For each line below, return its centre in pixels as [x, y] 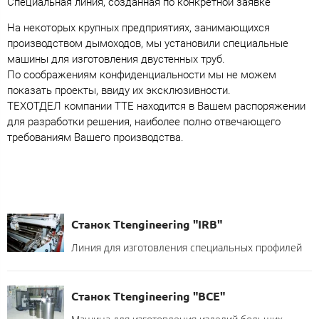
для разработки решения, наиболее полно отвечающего [144, 121]
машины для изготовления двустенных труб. [116, 59]
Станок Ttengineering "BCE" [148, 296]
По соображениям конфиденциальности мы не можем [142, 74]
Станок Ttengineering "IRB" [147, 224]
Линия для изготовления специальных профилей [187, 247]
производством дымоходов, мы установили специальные [148, 43]
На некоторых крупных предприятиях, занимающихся [138, 27]
